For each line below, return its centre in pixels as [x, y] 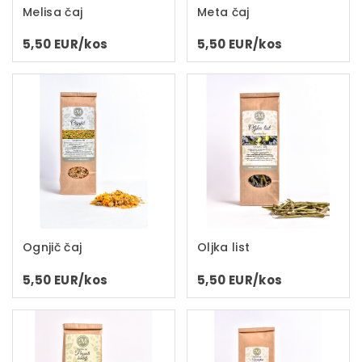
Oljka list [224, 248]
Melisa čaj [53, 12]
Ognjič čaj [53, 248]
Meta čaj [223, 12]
